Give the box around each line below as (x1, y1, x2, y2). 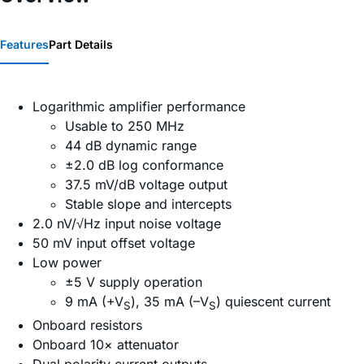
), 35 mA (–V (131, 293, 209, 310)
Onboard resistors (32, 317, 142, 334)
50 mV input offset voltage (32, 235, 195, 252)
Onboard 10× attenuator (32, 336, 179, 353)
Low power (32, 254, 102, 271)
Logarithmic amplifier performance (32, 98, 245, 115)
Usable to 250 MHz (65, 118, 184, 135)
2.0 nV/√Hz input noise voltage (32, 215, 221, 232)
